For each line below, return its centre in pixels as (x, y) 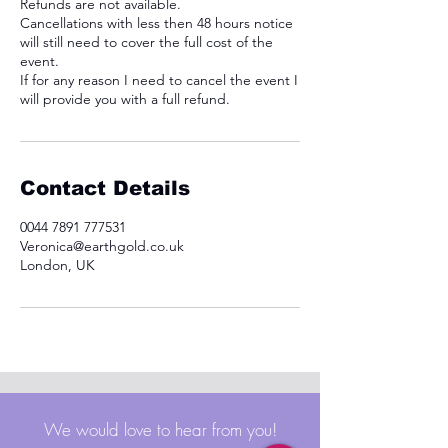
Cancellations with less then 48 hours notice (156, 23)
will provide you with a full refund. (125, 99)
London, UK (57, 265)
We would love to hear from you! (160, 429)
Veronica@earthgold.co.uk (102, 246)
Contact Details (105, 188)
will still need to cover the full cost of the (146, 42)
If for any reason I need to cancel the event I (159, 80)
